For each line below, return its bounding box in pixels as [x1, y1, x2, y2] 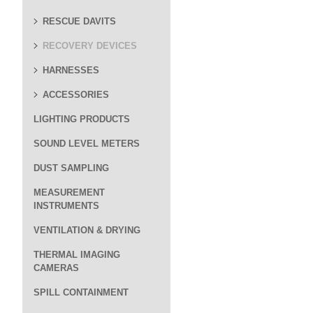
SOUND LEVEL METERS [34, 138, 140, 149]
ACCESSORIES [43, 89, 109, 100]
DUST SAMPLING [34, 163, 109, 173]
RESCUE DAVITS [43, 16, 116, 27]
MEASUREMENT [34, 187, 105, 198]
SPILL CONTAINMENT [34, 287, 129, 298]
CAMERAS [34, 263, 79, 273]
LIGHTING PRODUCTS [34, 114, 130, 124]
